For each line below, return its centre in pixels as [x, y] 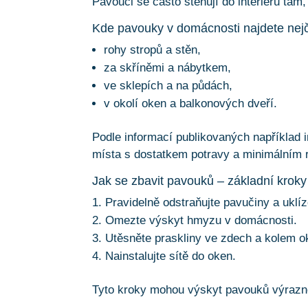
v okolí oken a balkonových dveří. [191, 104]
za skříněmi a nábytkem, [168, 68]
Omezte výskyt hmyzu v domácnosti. [201, 221]
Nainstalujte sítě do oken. [171, 256]
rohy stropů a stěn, [153, 50]
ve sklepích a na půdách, [168, 86]
